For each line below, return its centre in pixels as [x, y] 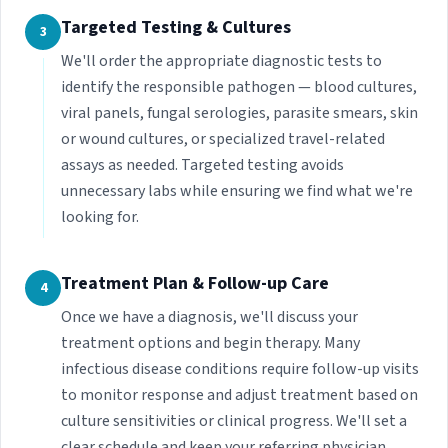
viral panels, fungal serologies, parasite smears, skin [239, 113]
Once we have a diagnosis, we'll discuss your [209, 317]
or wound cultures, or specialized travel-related [223, 139]
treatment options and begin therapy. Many [210, 343]
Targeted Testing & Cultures [176, 28]
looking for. [100, 217]
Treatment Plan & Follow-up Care [195, 284]
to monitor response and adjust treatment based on [239, 395]
